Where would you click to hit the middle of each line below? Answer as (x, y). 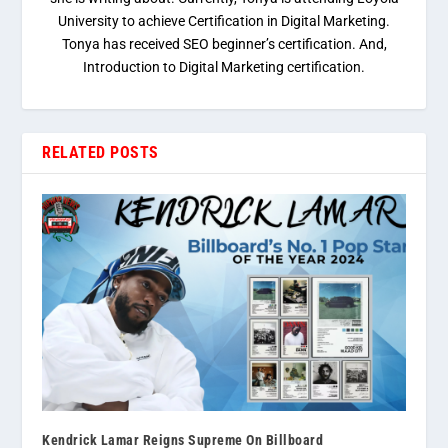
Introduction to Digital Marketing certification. (224, 66)
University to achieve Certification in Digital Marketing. (224, 20)
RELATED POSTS (100, 152)
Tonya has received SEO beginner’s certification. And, (224, 43)
